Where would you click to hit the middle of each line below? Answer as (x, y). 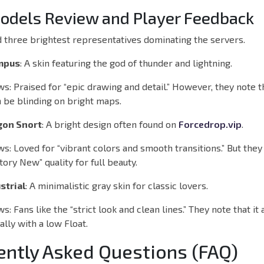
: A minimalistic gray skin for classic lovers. (117, 185)
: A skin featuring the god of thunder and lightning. (126, 62)
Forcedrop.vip (210, 124)
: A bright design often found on (110, 124)
